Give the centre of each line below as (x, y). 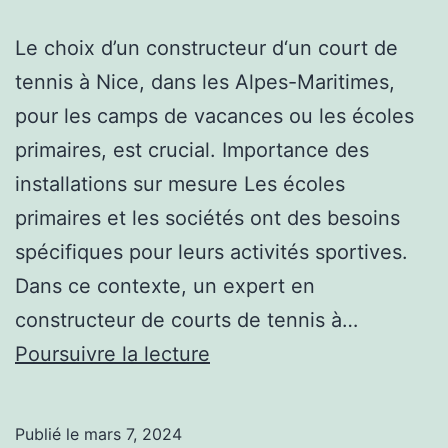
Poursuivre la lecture (112, 353)
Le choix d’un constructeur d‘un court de (206, 47)
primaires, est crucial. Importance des (192, 149)
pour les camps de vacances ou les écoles (214, 115)
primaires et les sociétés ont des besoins (207, 217)
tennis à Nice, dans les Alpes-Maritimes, (205, 81)
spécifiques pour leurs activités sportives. (211, 251)
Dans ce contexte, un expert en (165, 285)
